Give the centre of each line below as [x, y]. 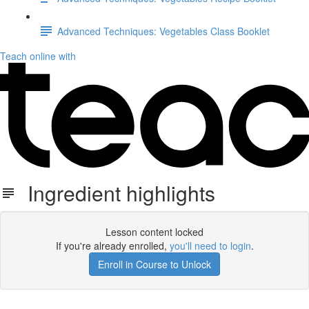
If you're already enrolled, [112, 246]
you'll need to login [210, 246]
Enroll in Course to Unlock [154, 264]
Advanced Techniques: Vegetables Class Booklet [163, 31]
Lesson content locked [154, 232]
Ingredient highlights [116, 193]
